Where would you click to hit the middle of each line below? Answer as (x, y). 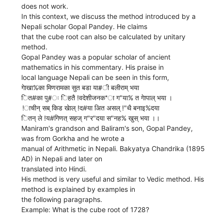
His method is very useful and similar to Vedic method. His (113, 179)
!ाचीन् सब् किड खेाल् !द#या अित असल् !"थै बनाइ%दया (91, 108)
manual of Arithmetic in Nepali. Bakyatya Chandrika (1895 (113, 148)
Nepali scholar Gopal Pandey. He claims (85, 26)
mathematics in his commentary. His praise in (93, 67)
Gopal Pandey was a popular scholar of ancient (96, 57)
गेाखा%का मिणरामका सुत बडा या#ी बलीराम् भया (80, 87)
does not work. (45, 6)
